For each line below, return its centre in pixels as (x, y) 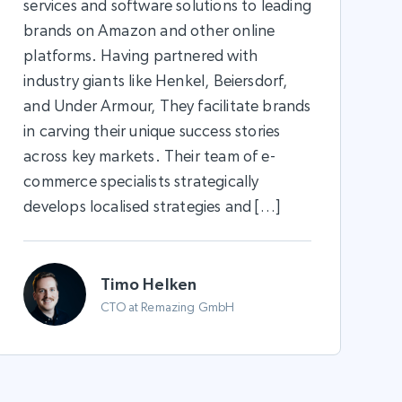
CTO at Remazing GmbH (168, 306)
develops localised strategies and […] (152, 205)
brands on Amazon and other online (149, 30)
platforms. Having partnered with (141, 55)
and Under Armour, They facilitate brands (167, 105)
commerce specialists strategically (141, 180)
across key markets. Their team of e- (149, 155)
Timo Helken (149, 284)
